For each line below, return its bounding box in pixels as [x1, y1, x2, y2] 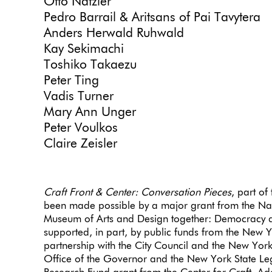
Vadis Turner [44, 90, 114, 104]
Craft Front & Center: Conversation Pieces [44, 188, 231, 199]
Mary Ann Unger [44, 106, 136, 120]
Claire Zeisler [44, 138, 117, 151]
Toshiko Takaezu [44, 59, 137, 72]
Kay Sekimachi [44, 43, 124, 56]
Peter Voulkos [44, 122, 118, 135]
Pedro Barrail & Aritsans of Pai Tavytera [44, 12, 260, 25]
